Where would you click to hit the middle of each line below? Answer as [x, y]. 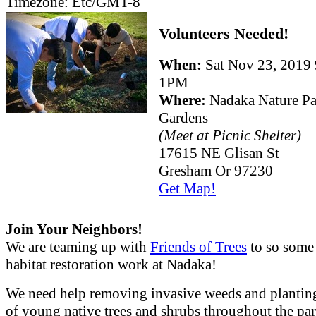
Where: [184, 101]
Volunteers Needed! [224, 34]
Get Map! [187, 189]
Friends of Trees [199, 247]
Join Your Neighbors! [74, 229]
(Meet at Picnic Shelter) [230, 136]
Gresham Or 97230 [216, 171]
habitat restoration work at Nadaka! [111, 264]
